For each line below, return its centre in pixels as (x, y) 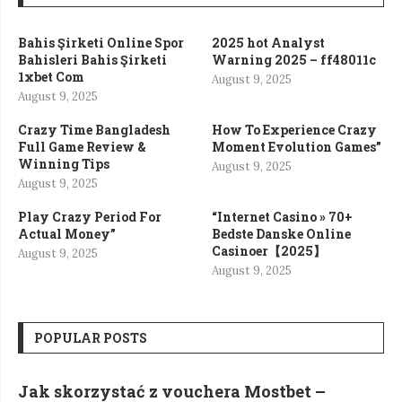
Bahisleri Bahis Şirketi (92, 60)
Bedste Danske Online (282, 234)
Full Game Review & (82, 147)
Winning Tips (64, 164)
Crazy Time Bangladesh (94, 130)
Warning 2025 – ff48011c (294, 60)
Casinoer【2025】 (269, 251)
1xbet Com (51, 77)
